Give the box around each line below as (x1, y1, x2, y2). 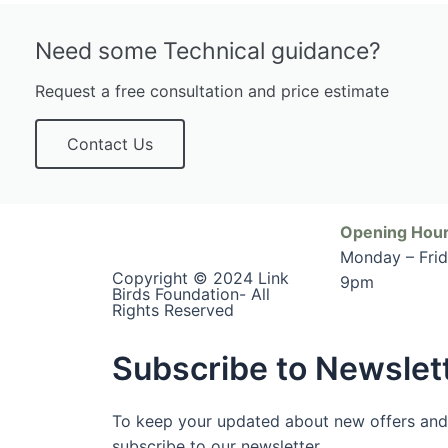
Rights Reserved (112, 299, 234, 320)
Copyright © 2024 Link (112, 267, 289, 288)
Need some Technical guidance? (35, 37, 381, 65)
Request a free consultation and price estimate (35, 81, 389, 101)
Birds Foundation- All (112, 283, 270, 304)
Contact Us (67, 134, 153, 154)
